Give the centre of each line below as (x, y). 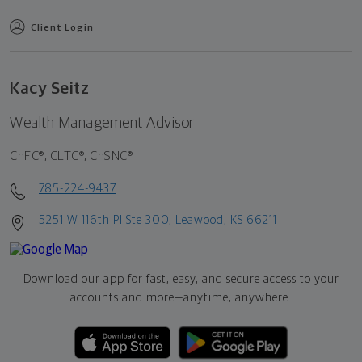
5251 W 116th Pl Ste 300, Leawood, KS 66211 (158, 220)
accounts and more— (127, 297)
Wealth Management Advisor (102, 123)
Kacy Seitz (49, 88)
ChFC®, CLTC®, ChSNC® (71, 156)
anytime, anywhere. (238, 297)
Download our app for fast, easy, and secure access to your (181, 279)
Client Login (62, 28)
